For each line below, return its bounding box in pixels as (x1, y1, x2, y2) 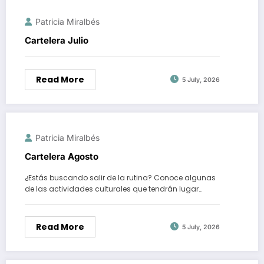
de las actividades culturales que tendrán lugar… (25, 183, 202, 194)
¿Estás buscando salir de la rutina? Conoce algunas (25, 172, 216, 183)
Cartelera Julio (25, 34, 88, 46)
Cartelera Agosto (25, 150, 98, 162)
